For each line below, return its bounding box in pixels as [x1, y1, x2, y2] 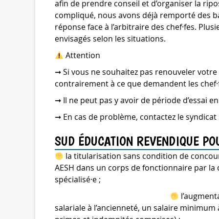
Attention [64, 50, 101, 61]
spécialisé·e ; [55, 174, 101, 185]
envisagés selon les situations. [55, 33, 166, 44]
